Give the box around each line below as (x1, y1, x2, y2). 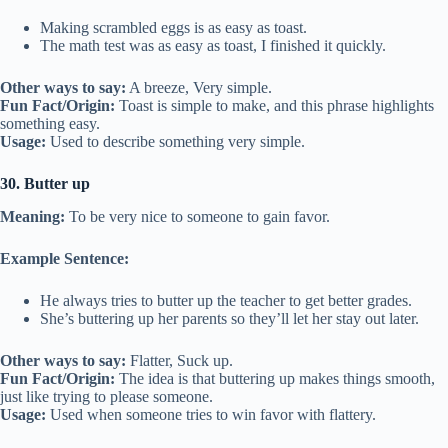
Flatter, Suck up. (126, 351, 233, 369)
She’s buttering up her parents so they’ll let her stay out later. (40, 309, 419, 327)
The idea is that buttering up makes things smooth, (115, 369, 435, 387)
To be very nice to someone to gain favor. (65, 207, 330, 225)
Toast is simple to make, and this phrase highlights (115, 96, 434, 114)
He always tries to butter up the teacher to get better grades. (40, 291, 412, 309)
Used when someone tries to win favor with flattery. (46, 405, 376, 423)
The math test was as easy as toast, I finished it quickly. (40, 36, 386, 54)
